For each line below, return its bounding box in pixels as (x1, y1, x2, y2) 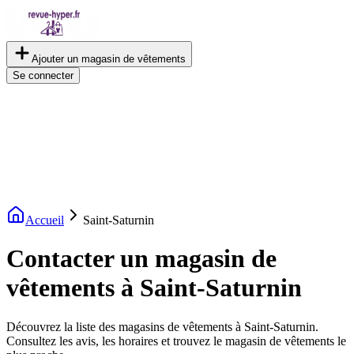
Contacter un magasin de (6, 244, 277, 273)
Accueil (25, 213, 64, 227)
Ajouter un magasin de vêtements (32, 53, 186, 65)
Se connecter (13, 70, 73, 81)
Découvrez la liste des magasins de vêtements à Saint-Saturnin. (6, 319, 318, 333)
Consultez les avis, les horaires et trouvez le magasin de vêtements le (6, 333, 346, 348)
